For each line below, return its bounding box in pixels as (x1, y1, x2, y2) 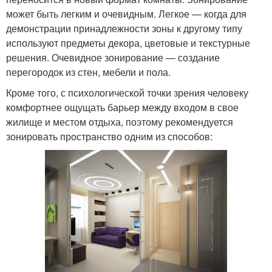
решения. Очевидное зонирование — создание (6, 50, 220, 64)
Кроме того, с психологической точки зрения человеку (6, 85, 248, 100)
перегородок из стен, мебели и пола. (6, 64, 171, 79)
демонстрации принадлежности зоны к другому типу (6, 21, 242, 35)
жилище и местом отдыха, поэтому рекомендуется (6, 114, 233, 129)
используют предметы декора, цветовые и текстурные (6, 35, 250, 50)
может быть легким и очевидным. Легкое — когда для (6, 6, 246, 21)
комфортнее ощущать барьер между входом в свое (6, 100, 239, 114)
